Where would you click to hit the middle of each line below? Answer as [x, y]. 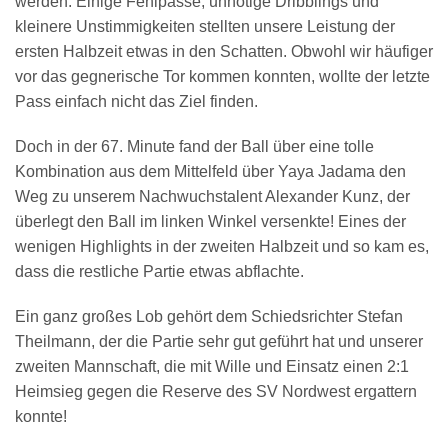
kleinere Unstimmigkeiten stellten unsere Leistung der [205, 26]
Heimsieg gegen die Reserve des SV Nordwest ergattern [216, 391]
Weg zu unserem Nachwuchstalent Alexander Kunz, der [212, 196]
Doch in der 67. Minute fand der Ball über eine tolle [194, 146]
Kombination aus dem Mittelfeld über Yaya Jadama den [210, 171]
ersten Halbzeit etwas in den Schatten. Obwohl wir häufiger [224, 51]
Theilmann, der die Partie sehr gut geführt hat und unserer [219, 341]
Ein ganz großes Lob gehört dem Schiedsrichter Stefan [209, 316]
